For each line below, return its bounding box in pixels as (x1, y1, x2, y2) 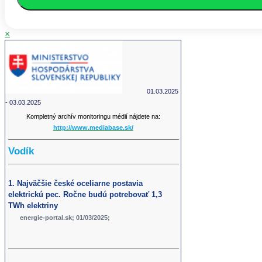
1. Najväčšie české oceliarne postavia (8, 179, 143, 188)
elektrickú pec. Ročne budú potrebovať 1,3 (8, 190, 163, 199)
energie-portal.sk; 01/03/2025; (20, 214, 111, 222)
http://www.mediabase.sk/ (53, 123, 133, 131)
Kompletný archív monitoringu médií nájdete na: (26, 112, 160, 120)
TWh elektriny (8, 201, 58, 211)
